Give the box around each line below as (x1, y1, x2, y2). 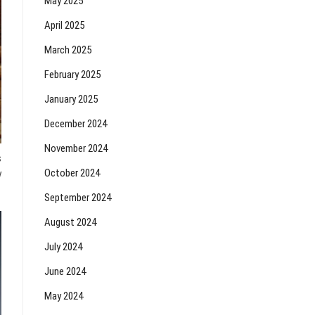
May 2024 (44, 290, 83, 302)
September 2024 (44, 191, 111, 204)
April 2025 (44, 19, 84, 32)
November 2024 (44, 142, 108, 155)
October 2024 (44, 167, 100, 179)
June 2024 (44, 265, 86, 278)
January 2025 (44, 93, 98, 105)
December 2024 (44, 117, 107, 130)
